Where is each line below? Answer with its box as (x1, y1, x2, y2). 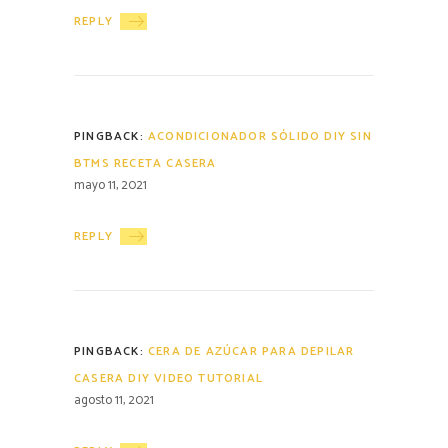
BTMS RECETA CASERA (74, 153, 217, 173)
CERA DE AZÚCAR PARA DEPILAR (148, 341, 355, 361)
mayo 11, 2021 (74, 174, 147, 196)
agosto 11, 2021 (74, 389, 154, 411)
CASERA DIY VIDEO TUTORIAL (74, 368, 263, 388)
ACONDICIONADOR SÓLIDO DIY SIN (148, 126, 372, 146)
